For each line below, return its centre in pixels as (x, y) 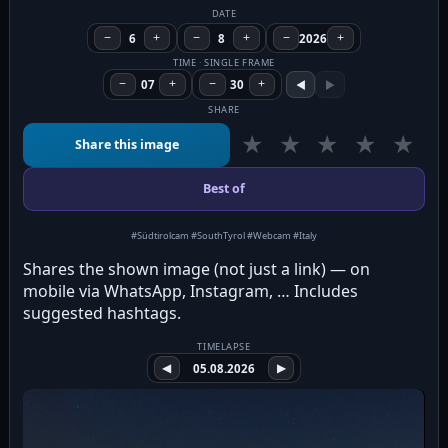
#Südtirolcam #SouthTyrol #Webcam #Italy (224, 235)
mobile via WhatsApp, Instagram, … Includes (191, 290)
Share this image (126, 145)
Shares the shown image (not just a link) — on (197, 268)
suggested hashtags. (102, 312)
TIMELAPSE (224, 346)
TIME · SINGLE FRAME (224, 63)
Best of (224, 189)
